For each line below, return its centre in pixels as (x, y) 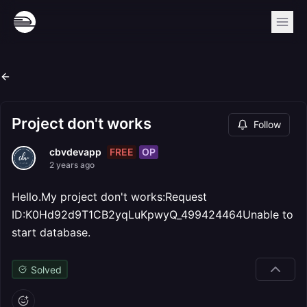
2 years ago (72, 165)
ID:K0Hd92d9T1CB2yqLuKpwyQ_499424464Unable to (152, 214)
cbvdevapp (75, 152)
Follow (267, 124)
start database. (51, 232)
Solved (46, 269)
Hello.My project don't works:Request (109, 197)
